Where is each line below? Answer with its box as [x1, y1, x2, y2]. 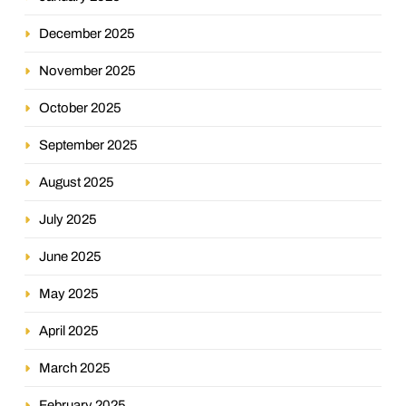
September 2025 [39, 137, 138, 152]
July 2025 [39, 211, 97, 227]
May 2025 [39, 285, 99, 301]
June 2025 [39, 248, 101, 264]
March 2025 [39, 360, 111, 375]
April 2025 [39, 323, 99, 338]
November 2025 [39, 63, 136, 78]
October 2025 [39, 100, 121, 115]
